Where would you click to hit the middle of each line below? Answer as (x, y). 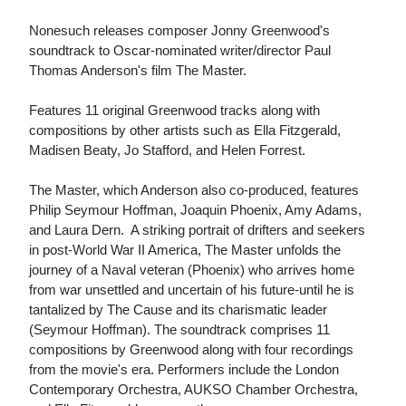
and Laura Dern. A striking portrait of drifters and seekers (197, 230)
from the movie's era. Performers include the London (184, 370)
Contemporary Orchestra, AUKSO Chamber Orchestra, (193, 390)
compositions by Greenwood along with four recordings (191, 350)
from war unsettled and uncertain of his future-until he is (192, 290)
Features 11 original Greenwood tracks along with (174, 111)
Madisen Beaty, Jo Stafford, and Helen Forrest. (167, 150)
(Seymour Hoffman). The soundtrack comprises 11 (179, 330)
